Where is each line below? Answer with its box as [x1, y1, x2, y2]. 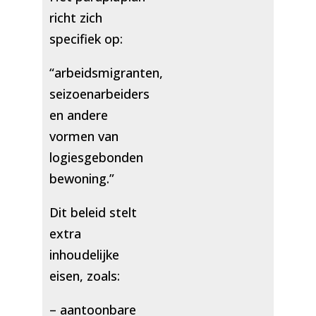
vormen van [49, 128, 119, 145]
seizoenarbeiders [49, 85, 150, 103]
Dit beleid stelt [49, 204, 137, 221]
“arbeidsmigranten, [49, 64, 163, 82]
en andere [49, 107, 108, 124]
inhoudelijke [49, 246, 119, 264]
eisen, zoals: [49, 267, 120, 285]
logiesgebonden [49, 149, 143, 166]
